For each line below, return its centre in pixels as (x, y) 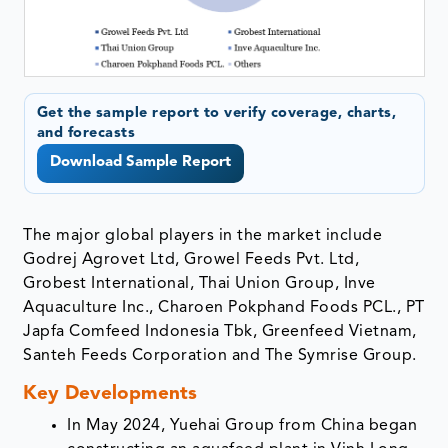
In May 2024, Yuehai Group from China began (242, 425)
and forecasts (85, 134)
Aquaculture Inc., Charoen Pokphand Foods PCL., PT (224, 307)
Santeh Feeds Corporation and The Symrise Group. (220, 355)
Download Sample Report (140, 163)
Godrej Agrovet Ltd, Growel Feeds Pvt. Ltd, (191, 259)
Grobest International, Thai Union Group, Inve (199, 283)
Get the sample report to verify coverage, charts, (216, 114)
